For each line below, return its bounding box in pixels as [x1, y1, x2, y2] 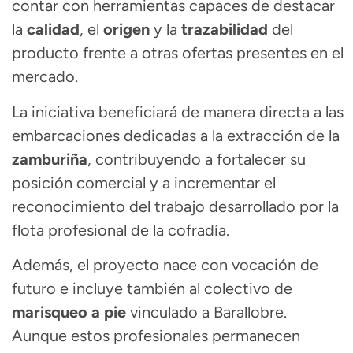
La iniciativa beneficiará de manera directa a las [12, 102, 344, 121]
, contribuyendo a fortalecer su [87, 149, 306, 169]
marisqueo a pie [12, 303, 126, 322]
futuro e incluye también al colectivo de [12, 279, 292, 299]
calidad [27, 20, 80, 39]
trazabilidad [181, 20, 268, 39]
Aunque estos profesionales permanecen [12, 326, 300, 346]
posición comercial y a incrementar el [12, 173, 276, 192]
